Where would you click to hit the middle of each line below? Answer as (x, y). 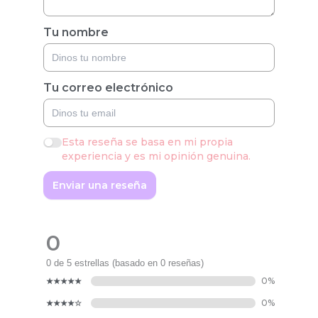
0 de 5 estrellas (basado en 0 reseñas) (125, 263)
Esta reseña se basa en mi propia (147, 142)
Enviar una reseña (100, 185)
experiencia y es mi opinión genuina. (156, 156)
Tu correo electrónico (108, 87)
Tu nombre (76, 32)
